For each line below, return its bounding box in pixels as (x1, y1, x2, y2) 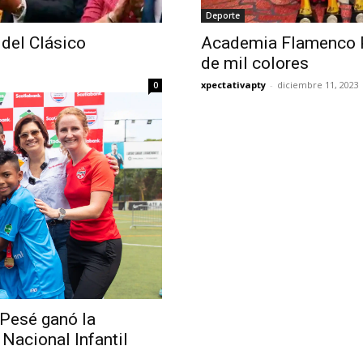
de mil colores (201, 53, 309, 73)
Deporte (206, 9, 240, 21)
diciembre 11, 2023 (277, 78, 359, 91)
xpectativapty (201, 78, 266, 91)
